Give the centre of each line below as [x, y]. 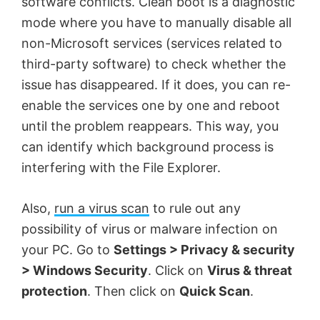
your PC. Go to [67, 250]
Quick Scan [215, 291]
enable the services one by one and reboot [151, 106]
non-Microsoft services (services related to [152, 44]
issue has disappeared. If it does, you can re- [156, 85]
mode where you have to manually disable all [156, 23]
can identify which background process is [147, 147]
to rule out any [195, 209]
